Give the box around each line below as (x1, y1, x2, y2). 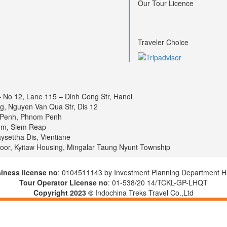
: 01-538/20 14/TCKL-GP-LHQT (108, 177, 208, 188)
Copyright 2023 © (33, 187, 95, 198)
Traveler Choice (138, 37, 188, 48)
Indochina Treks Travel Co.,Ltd (95, 187, 194, 198)
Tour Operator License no (19, 177, 108, 188)
